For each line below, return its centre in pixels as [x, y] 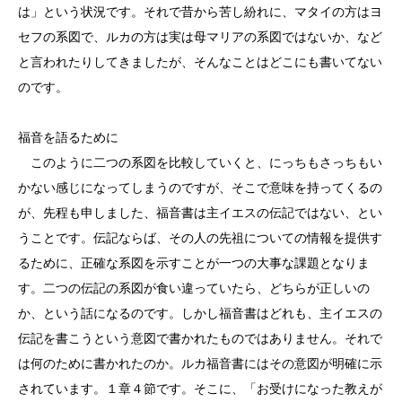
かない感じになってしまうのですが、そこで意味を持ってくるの [200, 188]
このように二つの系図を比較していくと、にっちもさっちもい [200, 162]
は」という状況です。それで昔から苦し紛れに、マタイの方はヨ [200, 12]
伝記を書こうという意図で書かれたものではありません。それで [200, 338]
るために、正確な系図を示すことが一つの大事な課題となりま [194, 263]
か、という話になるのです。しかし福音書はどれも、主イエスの [200, 313]
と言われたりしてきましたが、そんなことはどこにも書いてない [200, 62]
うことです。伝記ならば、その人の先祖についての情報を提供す [200, 238]
